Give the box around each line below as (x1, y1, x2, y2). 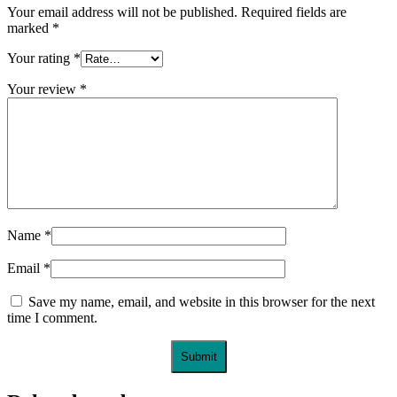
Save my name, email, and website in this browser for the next (28, 294, 375, 310)
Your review (7, 82, 80, 97)
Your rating (7, 51, 74, 66)
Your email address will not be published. (7, 4, 237, 20)
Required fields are (241, 4, 346, 20)
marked (7, 20, 52, 36)
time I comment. (7, 310, 97, 326)
